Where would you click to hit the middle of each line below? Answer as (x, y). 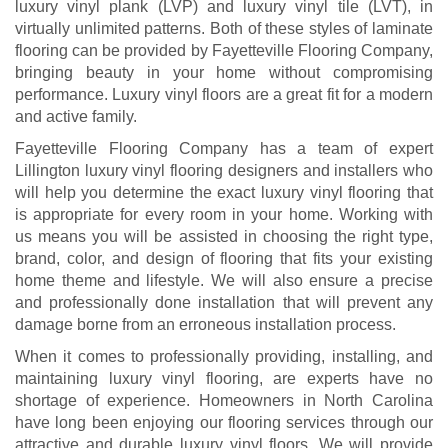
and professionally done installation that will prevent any (224, 302)
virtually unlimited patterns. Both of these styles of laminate (224, 28)
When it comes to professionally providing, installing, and (224, 356)
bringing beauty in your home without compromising (224, 72)
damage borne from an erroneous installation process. (205, 324)
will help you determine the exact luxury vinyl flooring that (224, 192)
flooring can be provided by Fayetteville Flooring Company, (224, 50)
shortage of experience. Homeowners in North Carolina (224, 400)
